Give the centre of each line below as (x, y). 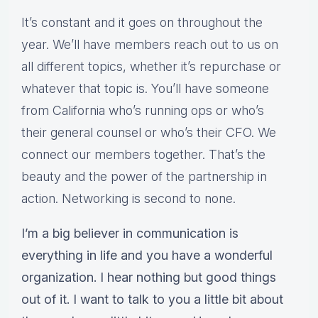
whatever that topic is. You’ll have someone (145, 89)
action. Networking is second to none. (128, 199)
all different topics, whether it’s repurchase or (151, 67)
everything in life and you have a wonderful (147, 256)
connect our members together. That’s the (143, 155)
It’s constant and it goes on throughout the (142, 23)
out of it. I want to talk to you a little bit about (152, 300)
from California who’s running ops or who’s (143, 111)
